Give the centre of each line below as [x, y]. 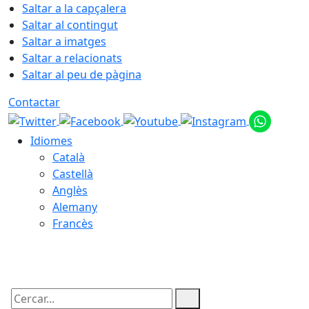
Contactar [34, 102]
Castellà [73, 174]
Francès [73, 223]
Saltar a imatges [64, 41]
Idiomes [51, 141]
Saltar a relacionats [72, 58]
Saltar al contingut [70, 25]
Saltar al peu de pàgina [82, 74]
